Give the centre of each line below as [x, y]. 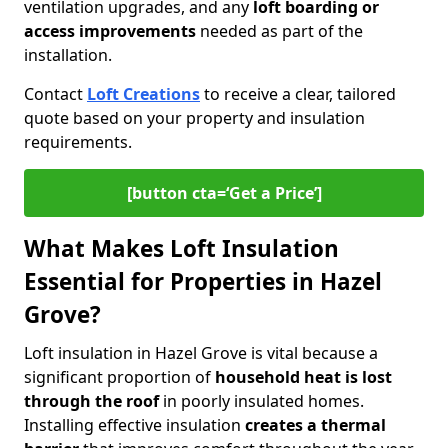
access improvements [110, 31]
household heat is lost [303, 377]
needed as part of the [279, 31]
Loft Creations [143, 94]
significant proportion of [119, 377]
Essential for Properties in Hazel [203, 281]
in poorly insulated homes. [261, 401]
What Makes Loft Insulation [181, 248]
